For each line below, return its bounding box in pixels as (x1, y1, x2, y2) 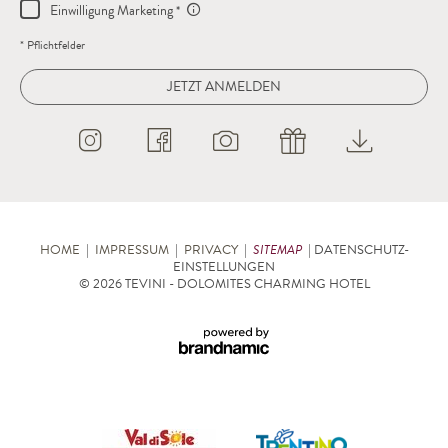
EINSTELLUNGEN (173, 256, 275, 277)
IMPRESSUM (94, 239, 169, 260)
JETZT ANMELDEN (167, 75, 281, 97)
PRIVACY (183, 239, 238, 260)
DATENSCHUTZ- (313, 239, 409, 260)
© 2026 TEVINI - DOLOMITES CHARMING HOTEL (78, 273, 370, 294)
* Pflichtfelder (20, 35, 85, 54)
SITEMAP (252, 239, 302, 260)
